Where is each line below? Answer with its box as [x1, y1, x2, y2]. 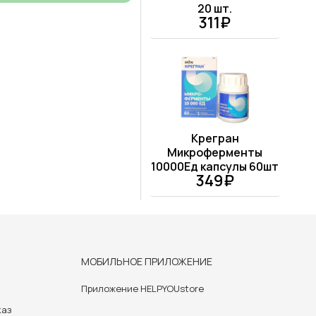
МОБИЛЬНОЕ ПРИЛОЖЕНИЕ [81, 255, 212, 269]
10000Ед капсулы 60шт [151, 159, 279, 175]
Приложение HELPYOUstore [81, 282, 204, 296]
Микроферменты [167, 145, 263, 161]
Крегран [190, 130, 239, 147]
